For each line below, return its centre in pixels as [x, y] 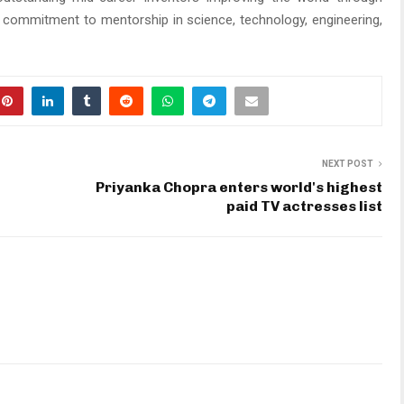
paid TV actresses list [304, 207]
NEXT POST [348, 164]
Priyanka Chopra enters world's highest [239, 188]
